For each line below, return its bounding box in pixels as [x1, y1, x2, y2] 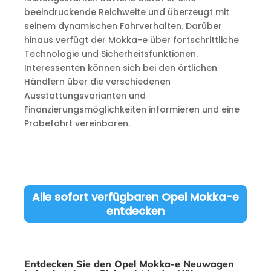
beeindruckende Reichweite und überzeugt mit [24, 6, 229, 18]
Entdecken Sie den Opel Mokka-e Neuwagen [24, 258, 234, 270]
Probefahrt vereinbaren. [24, 117, 130, 129]
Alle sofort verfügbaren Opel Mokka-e [31, 189, 239, 204]
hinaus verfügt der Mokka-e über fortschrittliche [24, 34, 239, 46]
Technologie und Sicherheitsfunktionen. [24, 48, 198, 60]
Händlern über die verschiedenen [24, 76, 171, 88]
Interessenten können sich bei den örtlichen [24, 62, 217, 74]
